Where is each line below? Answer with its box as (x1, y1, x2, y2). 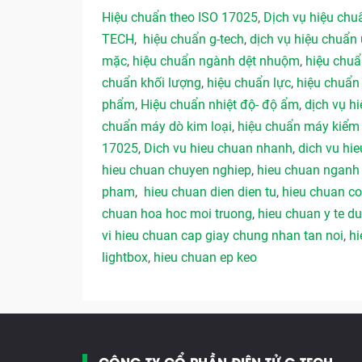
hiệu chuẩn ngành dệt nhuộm (133, 53, 300, 69)
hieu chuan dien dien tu (144, 184, 276, 200)
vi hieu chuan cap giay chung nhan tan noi (102, 228, 343, 243)
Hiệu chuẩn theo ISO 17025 (102, 10, 258, 25)
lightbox (102, 250, 148, 265)
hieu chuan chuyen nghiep (102, 162, 251, 178)
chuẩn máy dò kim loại (102, 119, 232, 134)
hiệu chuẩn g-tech (143, 32, 244, 47)
